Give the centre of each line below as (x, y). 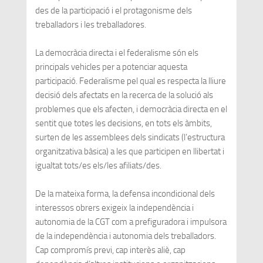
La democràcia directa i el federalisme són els (117, 53)
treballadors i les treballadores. (90, 24)
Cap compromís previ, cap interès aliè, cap (110, 250)
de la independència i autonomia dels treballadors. (125, 236)
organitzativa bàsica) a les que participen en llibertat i (129, 151)
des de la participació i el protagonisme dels (113, 10)
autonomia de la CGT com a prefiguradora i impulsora (131, 222)
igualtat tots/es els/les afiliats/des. (98, 165)
